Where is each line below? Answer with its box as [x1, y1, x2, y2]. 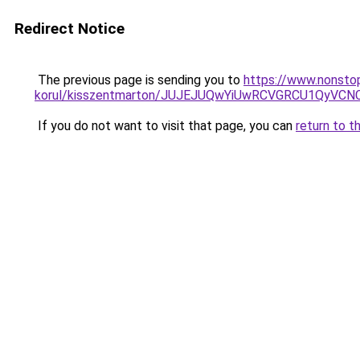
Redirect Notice [14, 19, 125, 38]
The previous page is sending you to [35, 72, 243, 88]
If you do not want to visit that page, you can [35, 118, 296, 133]
